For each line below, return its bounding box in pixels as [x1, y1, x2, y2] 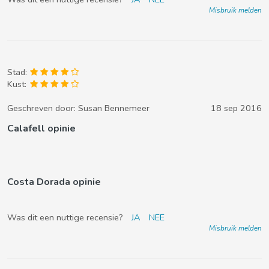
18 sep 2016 [211, 102, 262, 114]
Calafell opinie [7, 122, 76, 135]
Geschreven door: [7, 102, 78, 114]
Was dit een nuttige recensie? [7, 211, 125, 223]
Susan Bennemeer [78, 102, 150, 114]
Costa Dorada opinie [7, 175, 101, 189]
